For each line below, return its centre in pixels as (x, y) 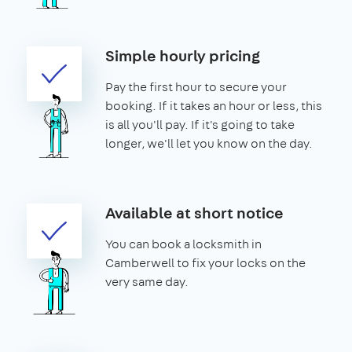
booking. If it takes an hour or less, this (214, 105)
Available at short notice (194, 212)
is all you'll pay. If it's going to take (200, 124)
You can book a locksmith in (183, 244)
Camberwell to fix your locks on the (205, 262)
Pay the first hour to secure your (196, 86)
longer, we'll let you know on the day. (209, 143)
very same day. (147, 281)
